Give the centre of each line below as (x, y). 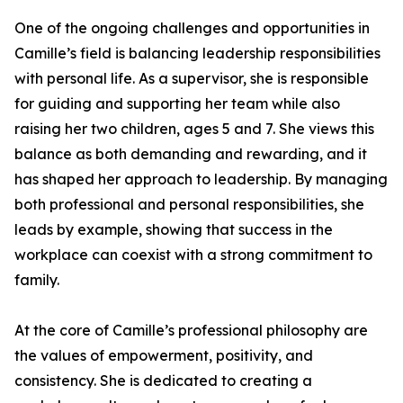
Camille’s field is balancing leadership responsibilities (197, 53)
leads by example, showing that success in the (174, 229)
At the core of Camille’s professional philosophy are (191, 330)
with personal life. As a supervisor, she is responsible (192, 78)
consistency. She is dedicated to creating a (163, 381)
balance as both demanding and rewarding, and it (191, 154)
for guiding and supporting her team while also (177, 103)
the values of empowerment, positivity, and (164, 355)
